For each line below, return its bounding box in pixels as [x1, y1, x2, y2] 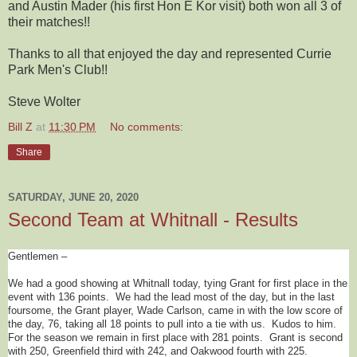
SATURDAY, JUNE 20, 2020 [8, 191, 139, 203]
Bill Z [8, 120, 33, 133]
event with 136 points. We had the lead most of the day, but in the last [8, 291, 335, 304]
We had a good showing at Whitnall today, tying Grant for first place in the [8, 277, 347, 290]
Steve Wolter [8, 94, 80, 108]
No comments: [110, 120, 184, 133]
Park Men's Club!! [8, 62, 108, 76]
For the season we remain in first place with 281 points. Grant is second [8, 331, 343, 344]
